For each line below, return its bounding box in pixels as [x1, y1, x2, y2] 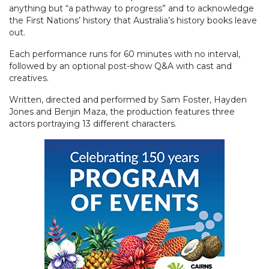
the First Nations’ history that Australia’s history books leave [9, 15, 257, 26]
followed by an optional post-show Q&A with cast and [9, 61, 232, 72]
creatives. [9, 73, 49, 84]
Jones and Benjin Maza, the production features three [9, 106, 235, 118]
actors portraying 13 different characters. [9, 118, 177, 130]
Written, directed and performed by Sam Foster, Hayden [9, 94, 247, 106]
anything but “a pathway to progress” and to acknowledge [9, 3, 254, 14]
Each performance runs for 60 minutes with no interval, [9, 49, 240, 60]
